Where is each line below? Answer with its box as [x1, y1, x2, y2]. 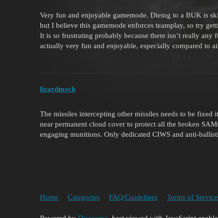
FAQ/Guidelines [109, 193, 158, 201]
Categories [68, 193, 100, 201]
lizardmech [40, 85, 75, 93]
